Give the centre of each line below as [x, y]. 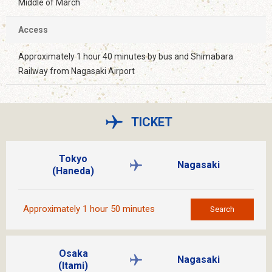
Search [222, 209]
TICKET [152, 122]
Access [33, 29]
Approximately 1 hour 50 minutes [89, 209]
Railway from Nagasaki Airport [76, 71]
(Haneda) [73, 171]
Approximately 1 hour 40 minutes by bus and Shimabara [126, 56]
